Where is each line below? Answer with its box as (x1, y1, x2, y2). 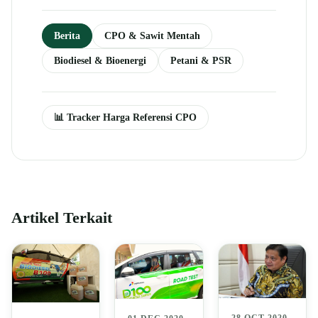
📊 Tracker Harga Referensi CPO (54, 111, 197, 124)
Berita (54, 30, 80, 42)
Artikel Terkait (11, 209, 112, 227)
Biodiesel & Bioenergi (54, 55, 146, 67)
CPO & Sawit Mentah (104, 30, 200, 42)
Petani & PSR (170, 55, 231, 67)
